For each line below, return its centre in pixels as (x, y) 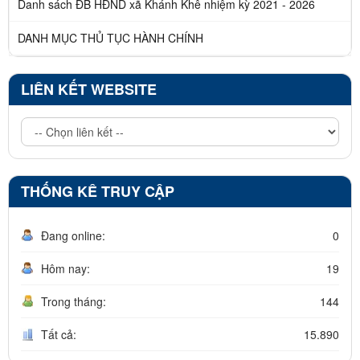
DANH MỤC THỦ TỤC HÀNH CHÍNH (110, 37)
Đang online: (73, 235)
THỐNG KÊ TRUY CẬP (98, 191)
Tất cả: (59, 334)
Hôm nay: (65, 268)
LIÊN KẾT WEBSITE (89, 89)
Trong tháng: (74, 301)
